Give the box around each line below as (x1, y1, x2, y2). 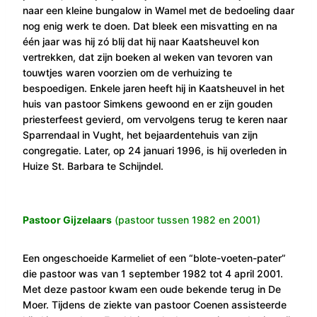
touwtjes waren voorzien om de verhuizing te (23, 66, 232, 79)
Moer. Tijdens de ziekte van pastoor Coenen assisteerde (23, 298, 287, 311)
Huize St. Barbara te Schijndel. (23, 159, 163, 172)
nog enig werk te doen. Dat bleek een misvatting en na (23, 19, 277, 32)
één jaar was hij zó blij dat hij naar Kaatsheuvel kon (23, 35, 259, 47)
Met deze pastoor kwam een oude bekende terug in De (23, 282, 281, 295)
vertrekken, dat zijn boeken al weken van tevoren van (23, 50, 272, 63)
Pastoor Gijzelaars (23, 213, 112, 226)
